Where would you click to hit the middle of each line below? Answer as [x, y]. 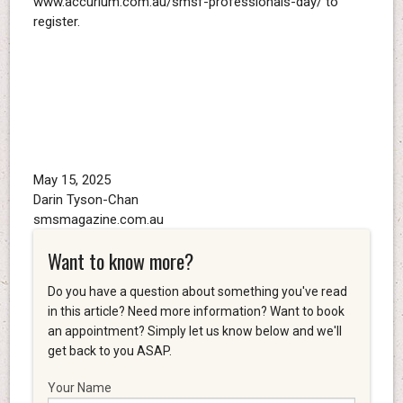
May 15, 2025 [72, 180]
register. [56, 22]
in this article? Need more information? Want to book [196, 311]
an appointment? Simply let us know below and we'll [194, 331]
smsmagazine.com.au [98, 220]
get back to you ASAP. [109, 350]
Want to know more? [120, 260]
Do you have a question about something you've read [197, 291]
